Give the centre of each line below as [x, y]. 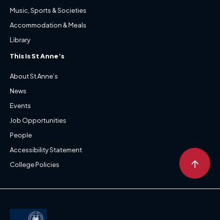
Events [20, 106]
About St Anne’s [34, 76]
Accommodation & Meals [48, 25]
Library [20, 40]
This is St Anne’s [37, 56]
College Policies [35, 165]
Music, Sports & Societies [48, 10]
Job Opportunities [38, 120]
